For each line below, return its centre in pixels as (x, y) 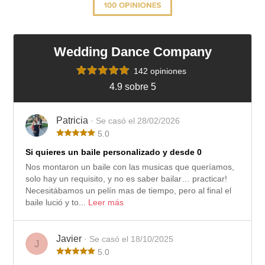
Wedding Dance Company (132, 51)
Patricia (74, 120)
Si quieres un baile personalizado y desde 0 (114, 152)
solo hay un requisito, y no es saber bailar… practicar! (127, 178)
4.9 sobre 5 (132, 86)
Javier (70, 238)
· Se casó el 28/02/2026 (135, 120)
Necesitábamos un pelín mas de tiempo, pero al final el (129, 190)
